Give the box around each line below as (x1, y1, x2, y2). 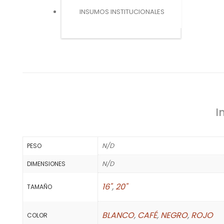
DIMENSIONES (27, 159, 65, 168)
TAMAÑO (27, 182, 52, 191)
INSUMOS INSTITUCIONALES (79, 6, 164, 16)
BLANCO (102, 209, 134, 221)
